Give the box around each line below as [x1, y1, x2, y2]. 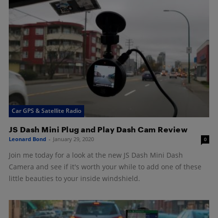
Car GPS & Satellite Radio [12, 106, 81, 115]
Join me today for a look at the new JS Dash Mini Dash [9, 150, 183, 160]
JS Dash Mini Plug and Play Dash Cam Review [9, 124, 187, 134]
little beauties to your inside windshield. [9, 173, 140, 183]
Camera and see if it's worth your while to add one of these [9, 162, 201, 171]
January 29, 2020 [53, 135, 94, 143]
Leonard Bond [9, 135, 46, 143]
